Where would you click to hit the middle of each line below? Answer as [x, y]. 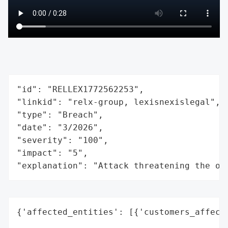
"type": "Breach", [60, 115]
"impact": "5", [52, 153]
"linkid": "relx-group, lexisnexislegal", [119, 102]
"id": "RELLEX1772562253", [80, 89]
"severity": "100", [63, 140]
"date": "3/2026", [60, 127]
